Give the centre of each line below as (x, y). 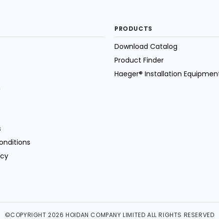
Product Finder (139, 60)
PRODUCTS (133, 28)
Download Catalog (146, 46)
